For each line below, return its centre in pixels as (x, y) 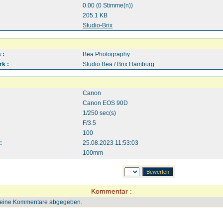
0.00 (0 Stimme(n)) (108, 5)
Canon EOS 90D (105, 103)
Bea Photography (106, 54)
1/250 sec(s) (99, 113)
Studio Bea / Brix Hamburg (118, 64)
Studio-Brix (98, 25)
